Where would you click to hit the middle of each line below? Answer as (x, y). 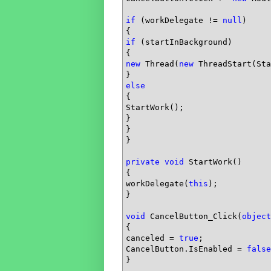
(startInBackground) (184, 42)
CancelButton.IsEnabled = (186, 249)
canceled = (152, 238)
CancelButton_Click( (194, 216)
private (143, 162)
